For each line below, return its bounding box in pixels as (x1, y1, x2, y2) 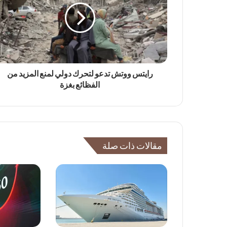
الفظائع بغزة (60, 81, 100, 90)
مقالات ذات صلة (102, 141, 162, 151)
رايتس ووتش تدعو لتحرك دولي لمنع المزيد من (7, 69, 153, 79)
